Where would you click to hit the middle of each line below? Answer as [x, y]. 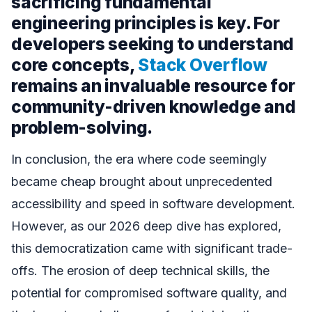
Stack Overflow [203, 65]
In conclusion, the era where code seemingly [139, 159]
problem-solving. [82, 128]
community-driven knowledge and [154, 107]
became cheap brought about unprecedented [142, 181]
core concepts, [75, 65]
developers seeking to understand [153, 44]
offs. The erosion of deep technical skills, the [140, 270]
